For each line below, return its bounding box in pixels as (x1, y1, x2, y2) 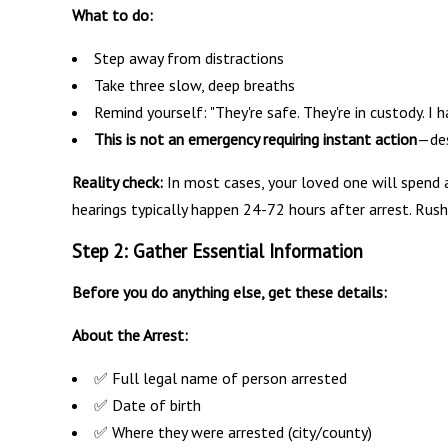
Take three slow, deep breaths (94, 74, 295, 95)
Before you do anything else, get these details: (72, 281, 387, 302)
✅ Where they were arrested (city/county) (94, 421, 372, 442)
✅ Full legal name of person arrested (94, 367, 347, 388)
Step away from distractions (94, 47, 284, 68)
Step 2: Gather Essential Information (72, 238, 363, 263)
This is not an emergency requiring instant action (94, 128, 417, 149)
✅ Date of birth (94, 394, 201, 415)
